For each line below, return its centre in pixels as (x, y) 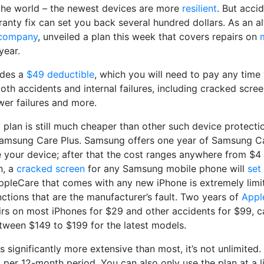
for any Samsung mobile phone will (166, 169)
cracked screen (51, 169)
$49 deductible (60, 74)
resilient (199, 8)
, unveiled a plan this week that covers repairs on (149, 37)
